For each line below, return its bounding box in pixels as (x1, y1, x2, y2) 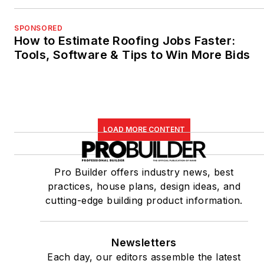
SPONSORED (14, 23, 63, 32)
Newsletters (111, 236, 177, 249)
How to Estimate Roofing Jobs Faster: (14, 33, 236, 48)
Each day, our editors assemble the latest (47, 250, 241, 263)
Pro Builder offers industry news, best (54, 166, 234, 178)
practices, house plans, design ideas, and (47, 180, 241, 192)
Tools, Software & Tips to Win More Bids (14, 47, 250, 62)
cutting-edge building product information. (45, 194, 243, 206)
